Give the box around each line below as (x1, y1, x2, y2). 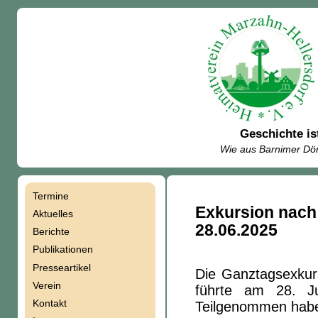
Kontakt (32, 297, 67, 309)
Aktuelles (32, 208, 73, 220)
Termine (32, 190, 69, 202)
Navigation (29, 198, 79, 210)
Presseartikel (32, 261, 91, 273)
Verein (32, 279, 61, 291)
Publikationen (32, 243, 93, 256)
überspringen (29, 234, 87, 246)
